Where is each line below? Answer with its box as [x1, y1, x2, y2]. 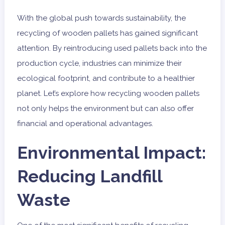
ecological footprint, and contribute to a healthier [17, 74, 195, 83]
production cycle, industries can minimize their [17, 59, 182, 68]
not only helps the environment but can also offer [17, 104, 194, 114]
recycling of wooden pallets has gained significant [17, 29, 198, 38]
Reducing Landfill [17, 166, 162, 187]
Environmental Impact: [17, 143, 206, 163]
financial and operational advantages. [17, 119, 153, 129]
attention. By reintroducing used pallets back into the [17, 44, 207, 53]
